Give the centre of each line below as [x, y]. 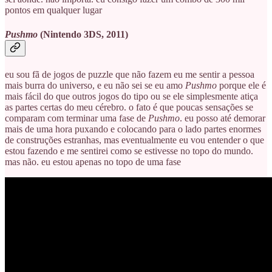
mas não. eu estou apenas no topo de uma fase [93, 161]
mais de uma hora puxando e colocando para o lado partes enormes [133, 129]
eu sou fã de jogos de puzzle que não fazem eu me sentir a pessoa [130, 74]
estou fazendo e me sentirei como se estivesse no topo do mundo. [129, 151]
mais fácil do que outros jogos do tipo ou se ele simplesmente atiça [131, 96]
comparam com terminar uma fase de [76, 118]
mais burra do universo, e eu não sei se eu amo [95, 85]
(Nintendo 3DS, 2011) [83, 34]
